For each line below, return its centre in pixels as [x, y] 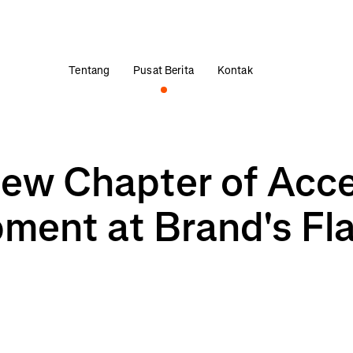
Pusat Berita [163, 71]
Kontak [235, 71]
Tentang [89, 71]
